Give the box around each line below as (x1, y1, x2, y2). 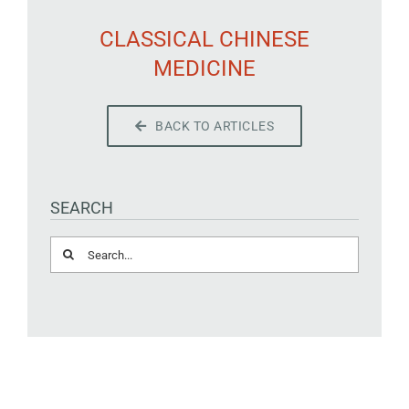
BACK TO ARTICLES (155, 118, 275, 133)
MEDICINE (153, 56, 256, 82)
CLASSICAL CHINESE (100, 26, 309, 53)
